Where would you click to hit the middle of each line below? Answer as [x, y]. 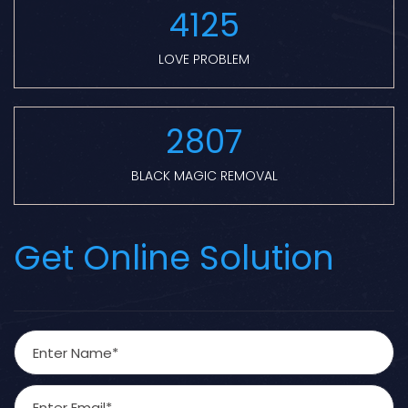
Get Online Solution [174, 258]
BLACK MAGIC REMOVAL [204, 176]
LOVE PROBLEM [204, 60]
